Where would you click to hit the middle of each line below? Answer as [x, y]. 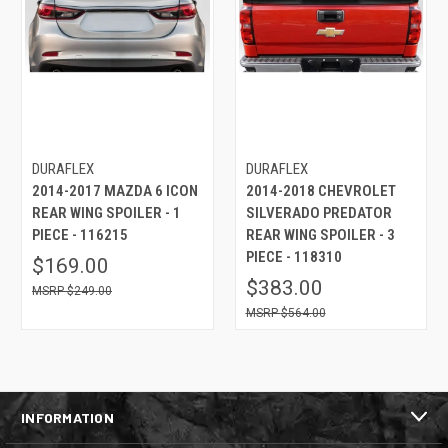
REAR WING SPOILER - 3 [320, 234]
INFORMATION [67, 417]
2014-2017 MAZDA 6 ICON [115, 190]
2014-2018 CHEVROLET [320, 190]
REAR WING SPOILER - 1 [106, 212]
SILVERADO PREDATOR [318, 212]
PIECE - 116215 [80, 234]
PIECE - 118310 [293, 256]
